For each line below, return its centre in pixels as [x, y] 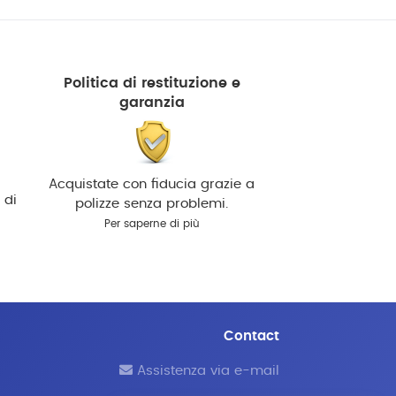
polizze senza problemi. [152, 203]
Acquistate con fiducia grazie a [152, 184]
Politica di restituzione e [152, 83]
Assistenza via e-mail [206, 371]
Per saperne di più [152, 223]
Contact [252, 336]
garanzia [152, 103]
